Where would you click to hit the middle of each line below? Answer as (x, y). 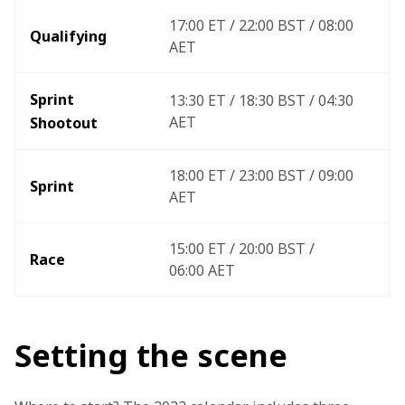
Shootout (66, 123)
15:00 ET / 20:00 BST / (244, 249)
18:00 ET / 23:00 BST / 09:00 (263, 175)
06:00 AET (204, 270)
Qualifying (68, 36)
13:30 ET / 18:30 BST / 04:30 (263, 100)
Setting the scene (151, 355)
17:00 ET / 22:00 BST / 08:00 (263, 25)
